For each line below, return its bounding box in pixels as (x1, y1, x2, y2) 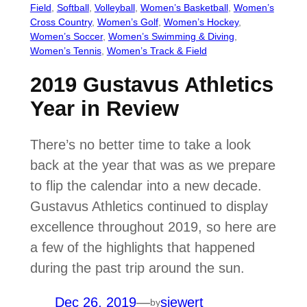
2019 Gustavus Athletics (29, 72, 273, 97)
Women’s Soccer (29, 30, 103, 42)
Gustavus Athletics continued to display (29, 199, 268, 214)
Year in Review (29, 96, 179, 121)
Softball (56, 1, 89, 13)
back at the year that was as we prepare (29, 158, 275, 173)
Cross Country (29, 16, 92, 27)
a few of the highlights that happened (29, 240, 255, 256)
